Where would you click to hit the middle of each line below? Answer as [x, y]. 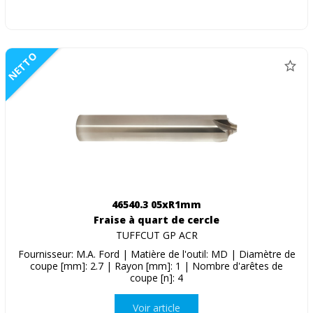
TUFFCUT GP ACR [156, 235]
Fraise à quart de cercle [156, 219]
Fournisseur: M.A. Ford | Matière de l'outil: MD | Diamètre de [156, 254]
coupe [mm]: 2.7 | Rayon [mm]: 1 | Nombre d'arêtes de [156, 265]
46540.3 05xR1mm [156, 204]
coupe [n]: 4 [156, 277]
